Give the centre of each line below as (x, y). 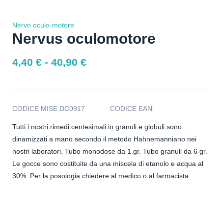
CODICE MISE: (36, 108)
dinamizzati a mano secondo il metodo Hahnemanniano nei (104, 139)
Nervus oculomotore (84, 39)
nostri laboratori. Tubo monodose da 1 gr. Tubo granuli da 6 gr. (110, 151)
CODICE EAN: (132, 108)
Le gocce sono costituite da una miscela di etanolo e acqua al (108, 163)
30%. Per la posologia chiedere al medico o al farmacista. (101, 176)
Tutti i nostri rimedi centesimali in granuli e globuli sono (97, 126)
